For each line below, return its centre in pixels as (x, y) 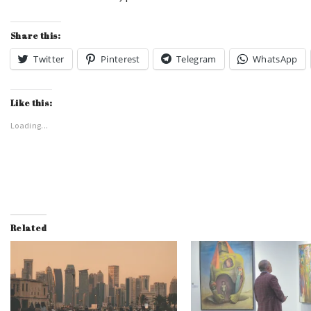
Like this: (32, 102)
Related (29, 227)
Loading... (30, 125)
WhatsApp (275, 59)
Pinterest (120, 59)
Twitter (49, 59)
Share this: (36, 35)
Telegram (196, 59)
